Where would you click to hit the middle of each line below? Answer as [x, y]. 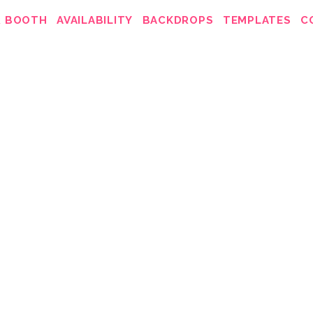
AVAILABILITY [95, 20]
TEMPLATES [257, 20]
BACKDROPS [178, 20]
